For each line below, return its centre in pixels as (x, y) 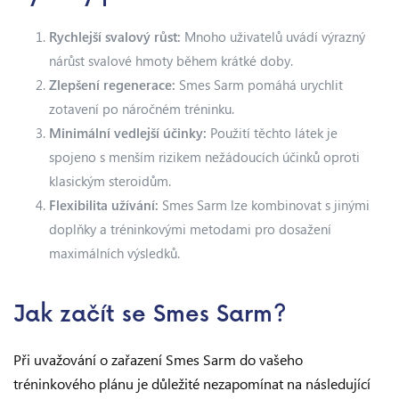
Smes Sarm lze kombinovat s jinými (264, 205)
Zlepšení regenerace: (112, 85)
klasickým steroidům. (110, 181)
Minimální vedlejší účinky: (128, 133)
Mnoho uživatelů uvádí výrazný (273, 37)
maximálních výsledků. (114, 253)
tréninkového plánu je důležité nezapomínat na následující (192, 383)
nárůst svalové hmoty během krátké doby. (171, 61)
